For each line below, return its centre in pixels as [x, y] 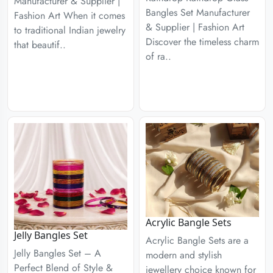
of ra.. [158, 56]
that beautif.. [40, 44]
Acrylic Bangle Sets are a [197, 241]
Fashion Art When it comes [69, 15]
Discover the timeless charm [202, 41]
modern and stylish [184, 255]
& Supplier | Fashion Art [198, 27]
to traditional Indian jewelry [70, 30]
